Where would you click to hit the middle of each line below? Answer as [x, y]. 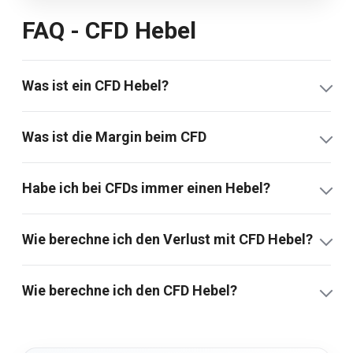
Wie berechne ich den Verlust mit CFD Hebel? [167, 239]
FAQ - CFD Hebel [109, 30]
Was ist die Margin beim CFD [114, 136]
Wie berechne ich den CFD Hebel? [130, 290]
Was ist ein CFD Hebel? [95, 85]
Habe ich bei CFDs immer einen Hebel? [146, 188]
